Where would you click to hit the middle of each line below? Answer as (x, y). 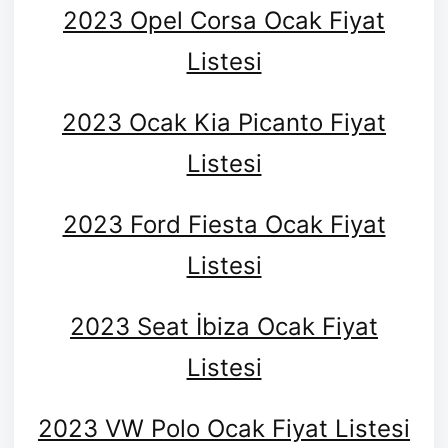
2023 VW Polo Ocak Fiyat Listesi (224, 428)
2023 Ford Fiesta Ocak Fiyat (224, 224)
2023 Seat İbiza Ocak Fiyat (224, 326)
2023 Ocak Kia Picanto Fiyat (224, 122)
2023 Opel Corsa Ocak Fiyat (224, 20)
